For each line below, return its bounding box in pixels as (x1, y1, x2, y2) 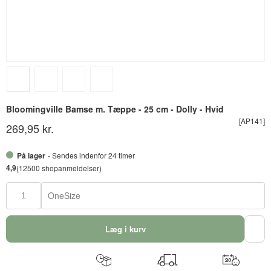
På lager (17, 150, 47, 161)
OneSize (48, 189, 80, 201)
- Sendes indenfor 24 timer (48, 150, 135, 160)
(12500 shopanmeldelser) (16, 162, 102, 173)
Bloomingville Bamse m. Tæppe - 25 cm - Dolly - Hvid (6, 103, 224, 115)
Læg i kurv (105, 223, 146, 235)
